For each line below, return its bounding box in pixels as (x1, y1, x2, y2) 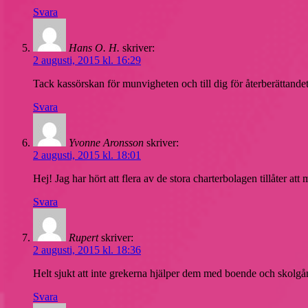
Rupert (69, 231, 98, 243)
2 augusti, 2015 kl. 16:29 (33, 54, 141, 66)
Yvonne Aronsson (69, 136, 144, 148)
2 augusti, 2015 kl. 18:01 (33, 148, 141, 161)
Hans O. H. (69, 41, 120, 54)
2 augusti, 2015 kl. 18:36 (33, 243, 141, 256)
